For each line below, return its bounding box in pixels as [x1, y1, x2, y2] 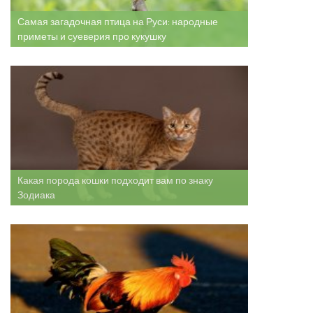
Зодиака [17, 189, 55, 201]
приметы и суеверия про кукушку [17, 31, 166, 43]
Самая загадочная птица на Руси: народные [17, 16, 218, 28]
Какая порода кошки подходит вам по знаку [17, 175, 213, 187]
